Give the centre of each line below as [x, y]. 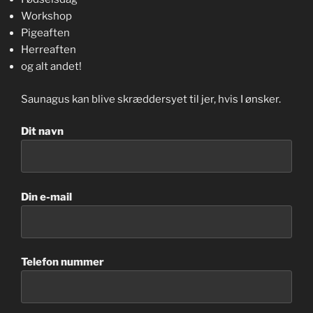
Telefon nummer [63, 262]
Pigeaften [45, 33]
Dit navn [42, 132]
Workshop [46, 16]
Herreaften [49, 50]
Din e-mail [46, 197]
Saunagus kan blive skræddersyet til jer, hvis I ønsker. [151, 99]
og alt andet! [51, 67]
